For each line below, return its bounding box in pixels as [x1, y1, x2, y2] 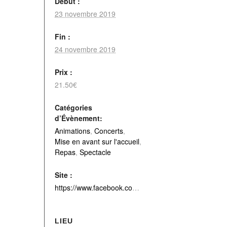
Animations [55, 126, 90, 136]
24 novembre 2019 [55, 44, 116, 54]
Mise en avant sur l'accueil [55, 136, 139, 146]
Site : [55, 170, 72, 180]
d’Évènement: [55, 113, 102, 123]
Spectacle [80, 147, 111, 157]
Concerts [94, 126, 123, 136]
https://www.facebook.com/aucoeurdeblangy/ [132, 182, 139, 193]
